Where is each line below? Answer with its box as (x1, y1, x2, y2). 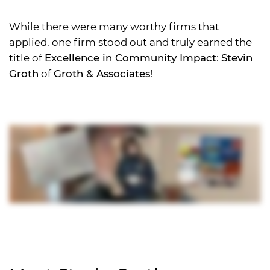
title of (9, 52, 45, 64)
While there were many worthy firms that (9, 20, 219, 33)
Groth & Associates (54, 67, 150, 80)
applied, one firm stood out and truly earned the (9, 36, 252, 49)
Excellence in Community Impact (45, 52, 216, 64)
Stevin (221, 52, 253, 64)
